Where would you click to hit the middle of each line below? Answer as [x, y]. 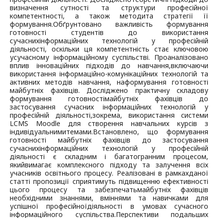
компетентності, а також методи [78, 16]
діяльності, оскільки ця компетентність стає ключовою [109, 49]
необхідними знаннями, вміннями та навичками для [109, 198]
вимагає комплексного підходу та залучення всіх [117, 165]
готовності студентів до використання [109, 33]
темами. [80, 132]
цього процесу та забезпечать [73, 190]
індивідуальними [38, 132]
